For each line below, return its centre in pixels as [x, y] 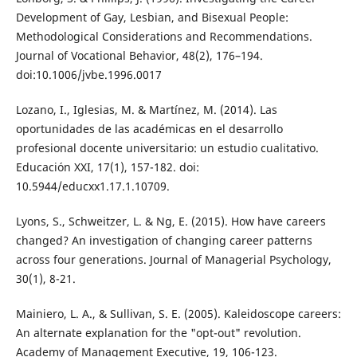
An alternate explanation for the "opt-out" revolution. [158, 332]
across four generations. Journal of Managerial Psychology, [173, 259]
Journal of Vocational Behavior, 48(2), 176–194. [139, 55]
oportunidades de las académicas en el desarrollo [149, 128]
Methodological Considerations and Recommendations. [164, 36]
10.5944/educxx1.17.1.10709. [92, 186]
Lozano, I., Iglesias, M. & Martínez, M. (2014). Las [146, 109]
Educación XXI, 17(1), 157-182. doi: [107, 167]
